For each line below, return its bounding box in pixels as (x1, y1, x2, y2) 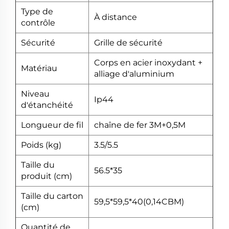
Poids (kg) (21, 140, 61, 150)
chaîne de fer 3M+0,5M (94, 120, 186, 130)
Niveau (21, 89, 50, 99)
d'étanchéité (21, 100, 73, 110)
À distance (94, 12, 137, 22)
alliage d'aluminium (94, 69, 174, 79)
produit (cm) (21, 171, 72, 181)
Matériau (21, 63, 57, 74)
